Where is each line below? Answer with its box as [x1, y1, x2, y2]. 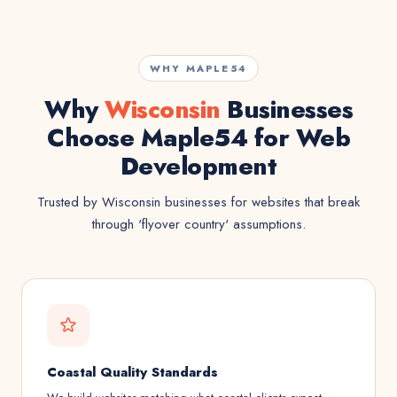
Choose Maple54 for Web [47, 120, 350, 156]
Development [120, 148, 277, 184]
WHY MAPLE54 [149, 61, 248, 75]
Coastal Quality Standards [47, 362, 218, 382]
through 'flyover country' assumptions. [91, 214, 306, 234]
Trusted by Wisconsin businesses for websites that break [37, 192, 360, 212]
